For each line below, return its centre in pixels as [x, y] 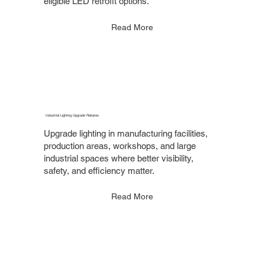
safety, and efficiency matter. [99, 170]
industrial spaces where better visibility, [119, 158]
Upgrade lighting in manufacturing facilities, [126, 133]
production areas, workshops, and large [120, 146]
